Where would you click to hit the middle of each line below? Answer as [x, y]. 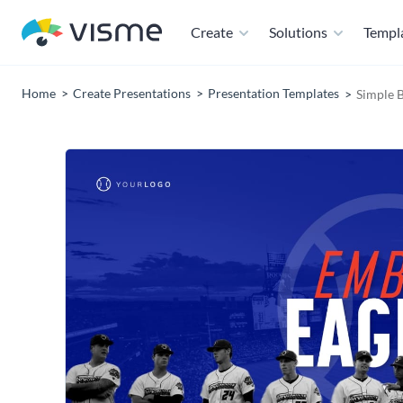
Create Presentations [132, 93]
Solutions [298, 32]
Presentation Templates [273, 93]
